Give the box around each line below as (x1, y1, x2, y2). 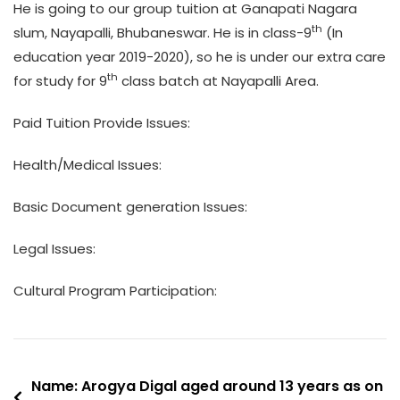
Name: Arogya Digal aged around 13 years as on (31, 375, 383, 396)
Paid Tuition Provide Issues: (13, 112, 190, 132)
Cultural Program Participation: (13, 280, 217, 300)
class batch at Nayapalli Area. (118, 71, 322, 90)
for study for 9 (13, 71, 107, 90)
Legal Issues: (13, 238, 96, 258)
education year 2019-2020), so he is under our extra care (13, 46, 386, 66)
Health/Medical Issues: (13, 154, 162, 174)
